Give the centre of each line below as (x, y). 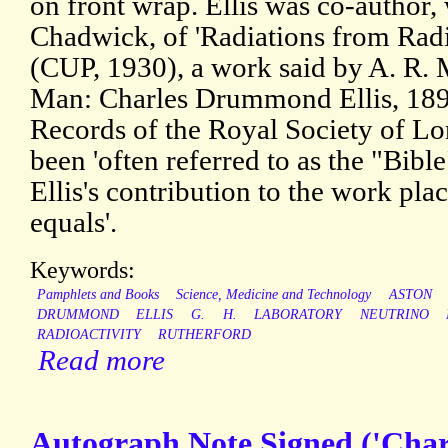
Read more (101, 360)
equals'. (73, 222)
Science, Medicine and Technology (274, 295)
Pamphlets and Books (97, 295)
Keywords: (82, 270)
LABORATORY (298, 315)
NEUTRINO (394, 315)
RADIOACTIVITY (88, 335)
